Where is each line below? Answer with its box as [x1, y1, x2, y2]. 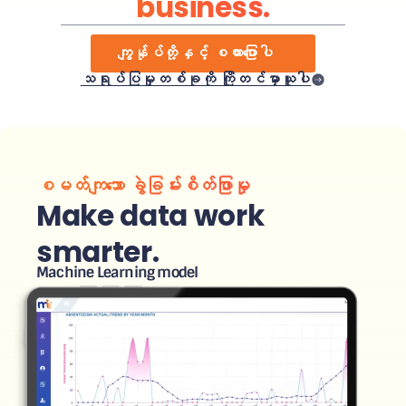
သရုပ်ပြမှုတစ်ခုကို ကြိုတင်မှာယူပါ [80, 69, 312, 91]
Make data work [36, 196, 265, 237]
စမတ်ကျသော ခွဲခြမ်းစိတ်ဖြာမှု [36, 174, 250, 198]
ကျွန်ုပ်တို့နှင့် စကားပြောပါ [118, 43, 274, 64]
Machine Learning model [36, 263, 198, 283]
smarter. [36, 232, 159, 273]
